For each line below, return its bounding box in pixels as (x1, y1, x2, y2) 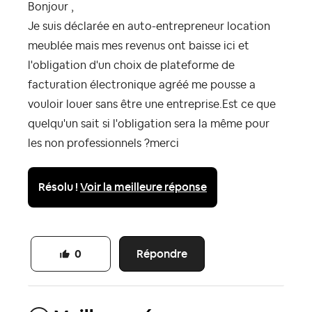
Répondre (136, 246, 188, 261)
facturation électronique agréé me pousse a (28, 79, 256, 91)
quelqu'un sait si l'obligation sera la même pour (28, 118, 270, 130)
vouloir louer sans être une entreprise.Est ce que (28, 98, 276, 110)
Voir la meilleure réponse (80, 179, 207, 194)
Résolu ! (38, 179, 80, 194)
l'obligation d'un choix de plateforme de (28, 59, 235, 71)
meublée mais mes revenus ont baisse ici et (28, 40, 249, 52)
